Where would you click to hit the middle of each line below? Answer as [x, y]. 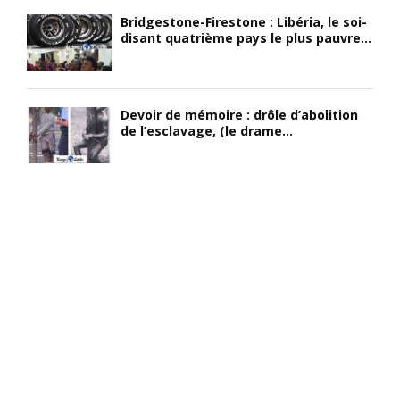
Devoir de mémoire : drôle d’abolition [239, 114]
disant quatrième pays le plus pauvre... [246, 37]
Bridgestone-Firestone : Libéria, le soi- [244, 21]
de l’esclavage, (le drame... [207, 130]
